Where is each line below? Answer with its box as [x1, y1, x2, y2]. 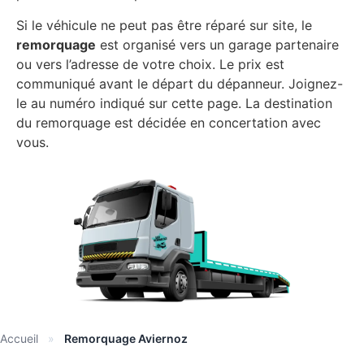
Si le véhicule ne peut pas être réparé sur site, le [16, 16, 312, 33]
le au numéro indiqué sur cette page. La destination [16, 94, 332, 111]
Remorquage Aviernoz [64, 331, 188, 345]
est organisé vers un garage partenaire [96, 36, 339, 53]
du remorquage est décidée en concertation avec [16, 114, 321, 131]
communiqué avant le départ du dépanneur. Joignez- [16, 75, 343, 92]
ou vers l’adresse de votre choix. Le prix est [16, 55, 284, 72]
